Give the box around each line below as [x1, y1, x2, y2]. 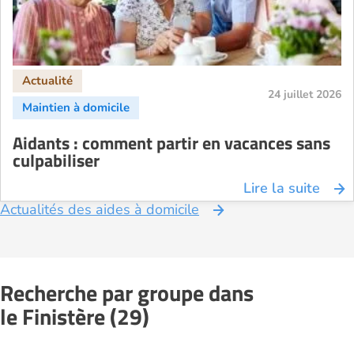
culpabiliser [13, 147, 100, 174]
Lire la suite [243, 179, 320, 198]
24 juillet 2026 [268, 87, 341, 102]
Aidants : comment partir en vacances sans [13, 130, 330, 156]
